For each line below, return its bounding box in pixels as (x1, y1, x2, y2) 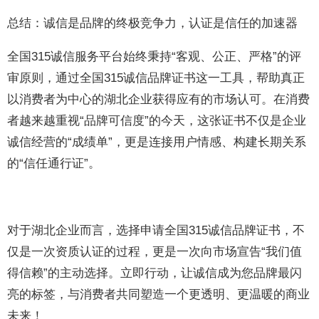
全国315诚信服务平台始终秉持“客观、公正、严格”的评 (7, 50, 302, 63)
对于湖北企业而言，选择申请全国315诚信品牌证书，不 (7, 224, 305, 237)
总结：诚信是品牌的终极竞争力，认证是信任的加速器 (7, 16, 298, 30)
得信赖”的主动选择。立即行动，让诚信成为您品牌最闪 (7, 266, 303, 280)
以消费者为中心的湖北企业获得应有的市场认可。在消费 (7, 93, 310, 106)
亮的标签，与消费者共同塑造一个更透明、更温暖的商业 (7, 288, 310, 301)
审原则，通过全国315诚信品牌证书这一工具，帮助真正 (7, 71, 305, 85)
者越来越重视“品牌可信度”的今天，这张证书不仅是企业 (7, 114, 307, 127)
